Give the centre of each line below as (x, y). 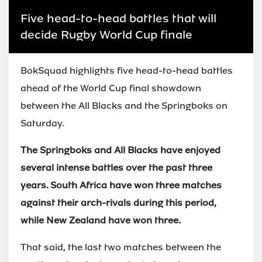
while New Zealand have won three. (101, 220)
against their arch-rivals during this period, (118, 202)
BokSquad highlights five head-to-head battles (127, 70)
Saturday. (42, 123)
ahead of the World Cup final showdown (111, 88)
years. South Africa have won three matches (121, 185)
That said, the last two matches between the (121, 247)
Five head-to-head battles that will (118, 18)
